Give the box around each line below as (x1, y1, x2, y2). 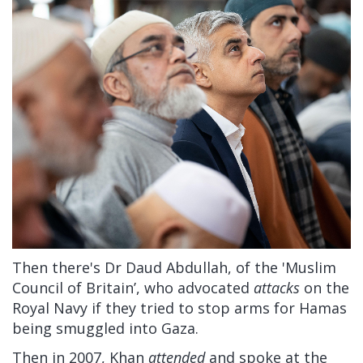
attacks (254, 278, 300, 298)
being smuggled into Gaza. (12, 318, 199, 339)
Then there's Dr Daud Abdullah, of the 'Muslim (12, 258, 336, 278)
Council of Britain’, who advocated (12, 278, 250, 298)
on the (304, 278, 349, 298)
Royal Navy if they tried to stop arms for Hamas (12, 298, 347, 318)
